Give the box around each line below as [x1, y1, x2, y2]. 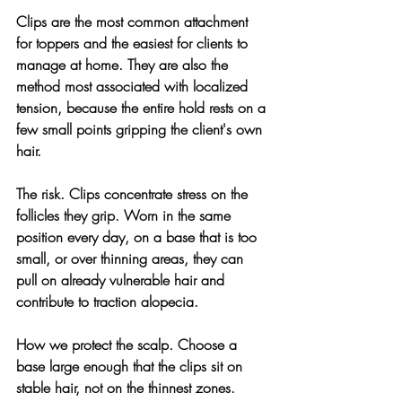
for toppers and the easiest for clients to [16, 32, 252, 53]
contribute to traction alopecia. [16, 291, 198, 311]
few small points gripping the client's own [16, 118, 267, 139]
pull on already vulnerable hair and [16, 269, 229, 290]
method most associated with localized [16, 75, 252, 96]
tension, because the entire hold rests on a [16, 97, 270, 118]
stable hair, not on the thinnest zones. [16, 377, 240, 398]
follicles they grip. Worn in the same [16, 205, 235, 225]
